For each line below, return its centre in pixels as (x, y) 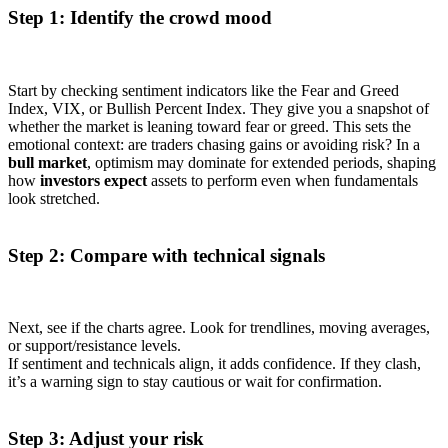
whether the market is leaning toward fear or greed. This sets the (209, 126)
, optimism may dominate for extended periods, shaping (261, 162)
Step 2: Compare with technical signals (166, 255)
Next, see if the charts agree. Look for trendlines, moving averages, (219, 328)
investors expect (93, 180)
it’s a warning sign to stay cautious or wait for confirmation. (195, 382)
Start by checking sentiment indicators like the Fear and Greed (203, 90)
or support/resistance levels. (94, 346)
